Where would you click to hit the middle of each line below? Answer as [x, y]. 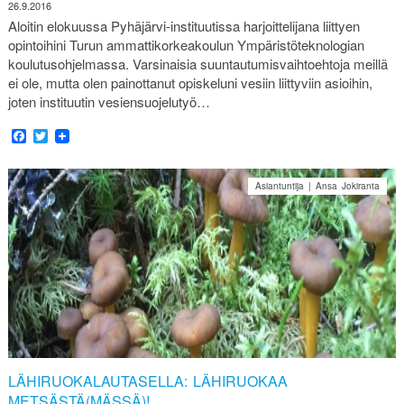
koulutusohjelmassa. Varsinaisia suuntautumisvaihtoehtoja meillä [197, 64]
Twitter [68, 136]
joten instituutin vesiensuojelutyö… [109, 102]
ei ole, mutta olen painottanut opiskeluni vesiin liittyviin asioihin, [190, 83]
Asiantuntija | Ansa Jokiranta [318, 186]
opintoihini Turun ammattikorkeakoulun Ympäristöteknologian [186, 45]
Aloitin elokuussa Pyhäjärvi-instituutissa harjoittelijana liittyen [184, 26]
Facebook [57, 136]
